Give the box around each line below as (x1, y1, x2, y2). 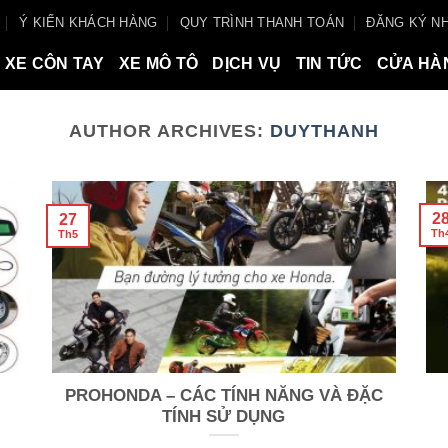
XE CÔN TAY (4, 55, 105, 72)
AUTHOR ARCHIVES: (69, 120, 271, 141)
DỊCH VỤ (212, 55, 282, 72)
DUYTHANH (270, 120, 379, 141)
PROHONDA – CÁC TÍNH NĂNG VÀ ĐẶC (64, 386, 383, 406)
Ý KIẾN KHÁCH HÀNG (19, 15, 158, 30)
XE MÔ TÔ (118, 55, 199, 72)
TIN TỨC (295, 55, 363, 72)
